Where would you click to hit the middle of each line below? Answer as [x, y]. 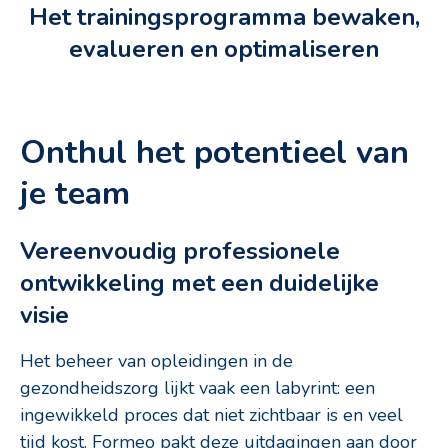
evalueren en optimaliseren [224, 48]
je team [75, 192]
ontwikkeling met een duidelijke [199, 283]
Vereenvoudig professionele [180, 251]
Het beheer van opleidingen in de [156, 360]
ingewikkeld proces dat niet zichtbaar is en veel [211, 414]
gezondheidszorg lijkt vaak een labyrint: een [197, 387]
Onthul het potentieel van [214, 151]
